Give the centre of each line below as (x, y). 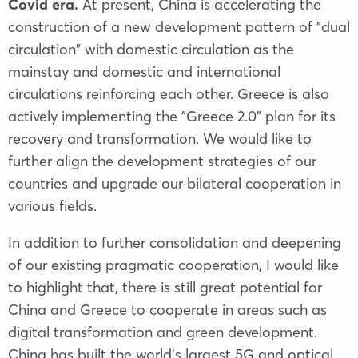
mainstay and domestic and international (144, 71)
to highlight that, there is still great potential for (165, 287)
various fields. (52, 205)
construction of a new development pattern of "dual (179, 26)
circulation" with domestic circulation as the (151, 49)
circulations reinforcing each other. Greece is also (169, 93)
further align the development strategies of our (162, 161)
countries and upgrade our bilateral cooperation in (175, 183)
